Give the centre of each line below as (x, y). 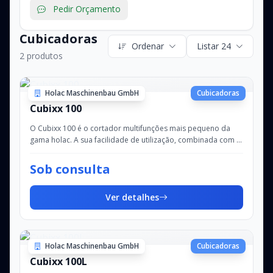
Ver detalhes (132, 197)
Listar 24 (214, 46)
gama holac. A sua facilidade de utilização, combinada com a (135, 140)
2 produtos (41, 56)
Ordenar (148, 46)
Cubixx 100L (58, 261)
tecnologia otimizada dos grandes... (92, 151)
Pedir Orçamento (87, 9)
